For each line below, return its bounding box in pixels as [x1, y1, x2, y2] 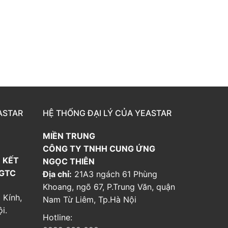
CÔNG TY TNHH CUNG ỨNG [43, 144, 155, 154]
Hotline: [43, 212, 75, 222]
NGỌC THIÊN [43, 156, 95, 167]
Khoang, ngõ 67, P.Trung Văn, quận [43, 182, 175, 192]
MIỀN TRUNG [43, 131, 97, 141]
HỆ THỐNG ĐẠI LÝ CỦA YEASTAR [43, 108, 172, 119]
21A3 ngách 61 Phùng [72, 169, 157, 180]
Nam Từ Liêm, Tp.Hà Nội [43, 194, 136, 205]
